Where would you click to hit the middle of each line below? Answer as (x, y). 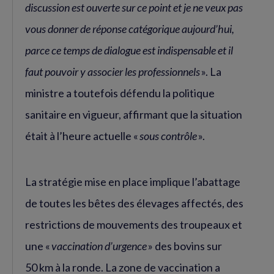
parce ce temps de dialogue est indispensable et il (129, 50)
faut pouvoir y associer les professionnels (113, 72)
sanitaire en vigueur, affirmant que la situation (134, 115)
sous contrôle (169, 136)
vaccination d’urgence (100, 246)
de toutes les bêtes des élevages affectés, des (134, 203)
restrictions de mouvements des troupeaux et (134, 225)
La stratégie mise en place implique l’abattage (133, 182)
